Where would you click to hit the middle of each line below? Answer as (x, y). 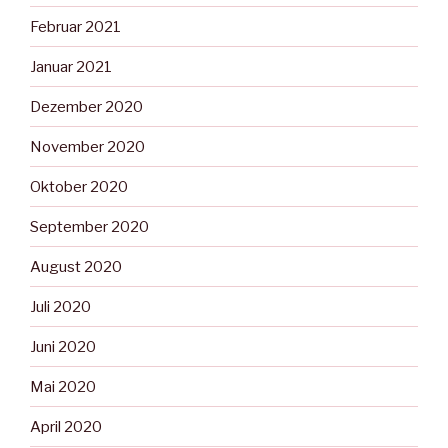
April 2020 (66, 426)
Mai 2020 (63, 386)
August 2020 (76, 266)
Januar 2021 (71, 66)
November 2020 (87, 146)
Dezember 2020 (86, 106)
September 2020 (89, 226)
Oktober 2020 (79, 186)
